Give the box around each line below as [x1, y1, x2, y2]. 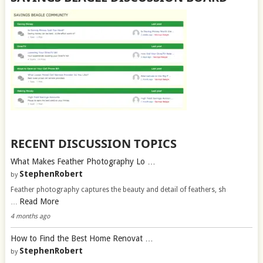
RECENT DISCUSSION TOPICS [10, 135, 177, 151]
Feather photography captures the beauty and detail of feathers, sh [10, 185, 226, 194]
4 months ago [10, 212, 50, 220]
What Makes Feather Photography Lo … [10, 156, 156, 166]
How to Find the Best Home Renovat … [10, 233, 153, 243]
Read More [19, 196, 59, 206]
